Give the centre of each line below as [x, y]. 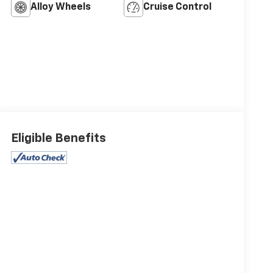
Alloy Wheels [60, 8]
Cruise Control [177, 8]
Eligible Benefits [58, 139]
